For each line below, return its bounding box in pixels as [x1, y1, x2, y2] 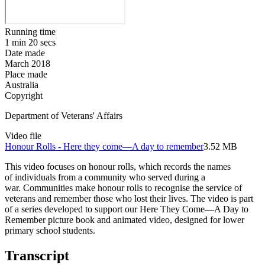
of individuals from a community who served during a [5, 172, 205, 182]
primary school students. [5, 225, 98, 235]
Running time [5, 26, 56, 37]
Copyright [5, 90, 43, 101]
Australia [5, 79, 38, 90]
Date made [5, 47, 45, 58]
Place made [5, 69, 47, 79]
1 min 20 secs [5, 37, 56, 47]
